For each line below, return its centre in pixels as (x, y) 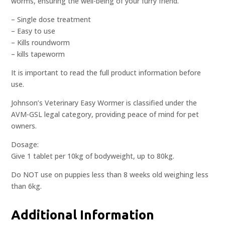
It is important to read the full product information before (106, 73)
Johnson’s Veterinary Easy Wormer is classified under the (104, 103)
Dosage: (25, 145)
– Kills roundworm (41, 43)
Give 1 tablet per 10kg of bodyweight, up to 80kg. (93, 156)
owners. (24, 126)
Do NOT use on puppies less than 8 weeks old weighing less (110, 175)
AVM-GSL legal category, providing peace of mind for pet (105, 115)
